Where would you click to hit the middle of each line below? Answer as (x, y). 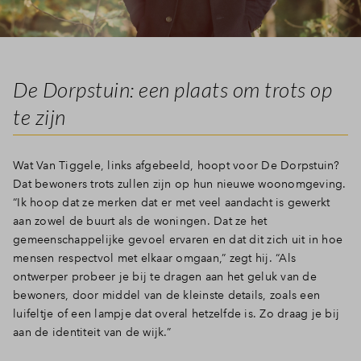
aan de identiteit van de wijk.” (93, 332)
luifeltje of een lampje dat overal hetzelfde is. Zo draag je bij (176, 314)
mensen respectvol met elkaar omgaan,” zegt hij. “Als (154, 258)
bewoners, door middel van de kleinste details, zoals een (166, 295)
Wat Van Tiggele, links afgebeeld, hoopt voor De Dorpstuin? (176, 166)
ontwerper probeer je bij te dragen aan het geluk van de (165, 277)
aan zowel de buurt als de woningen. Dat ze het (140, 221)
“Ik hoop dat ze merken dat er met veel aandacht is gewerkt (172, 203)
